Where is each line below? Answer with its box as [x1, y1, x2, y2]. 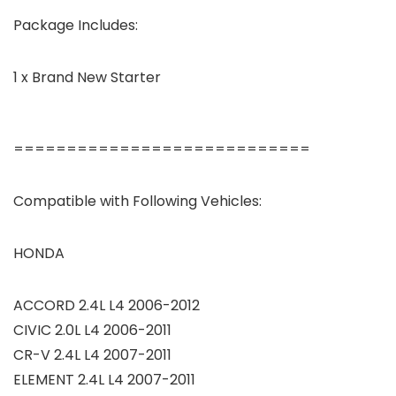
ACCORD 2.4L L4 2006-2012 [13, 294, 200, 316]
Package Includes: [13, 14, 138, 35]
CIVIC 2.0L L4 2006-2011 [13, 319, 171, 340]
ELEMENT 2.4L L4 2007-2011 [13, 369, 195, 390]
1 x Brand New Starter [13, 66, 161, 88]
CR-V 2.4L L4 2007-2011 [13, 344, 171, 365]
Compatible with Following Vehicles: [13, 190, 262, 211]
